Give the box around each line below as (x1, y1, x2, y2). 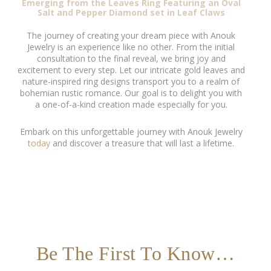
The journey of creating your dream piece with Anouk (27, 29, 235, 41)
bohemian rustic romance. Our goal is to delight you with (20, 87, 242, 99)
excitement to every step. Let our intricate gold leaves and (17, 64, 245, 76)
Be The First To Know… (36, 242, 235, 264)
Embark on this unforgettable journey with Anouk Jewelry (19, 125, 243, 137)
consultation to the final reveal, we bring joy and (36, 52, 226, 64)
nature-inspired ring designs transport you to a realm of (22, 75, 240, 87)
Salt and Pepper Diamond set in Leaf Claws (37, 6, 225, 18)
